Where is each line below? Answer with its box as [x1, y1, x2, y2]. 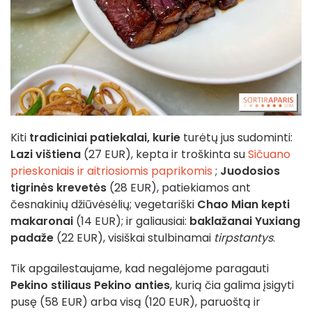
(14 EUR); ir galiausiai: [73, 212, 187, 229]
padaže [10, 229, 54, 246]
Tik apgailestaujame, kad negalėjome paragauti [10, 260, 269, 276]
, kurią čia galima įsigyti [170, 276, 294, 293]
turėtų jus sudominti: [180, 129, 292, 146]
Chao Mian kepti [197, 196, 290, 212]
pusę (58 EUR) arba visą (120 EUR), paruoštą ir [10, 293, 260, 310]
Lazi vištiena [10, 146, 81, 162]
